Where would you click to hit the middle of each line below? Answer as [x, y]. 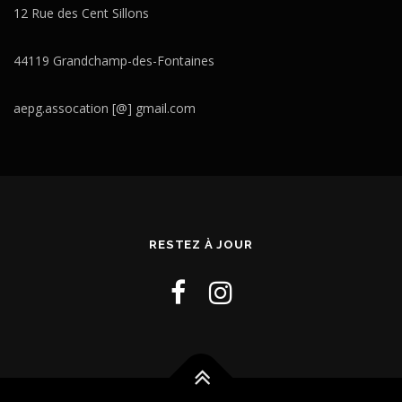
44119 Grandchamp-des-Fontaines [114, 61]
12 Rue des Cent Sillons [81, 13]
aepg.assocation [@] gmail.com [105, 109]
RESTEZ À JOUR [201, 245]
